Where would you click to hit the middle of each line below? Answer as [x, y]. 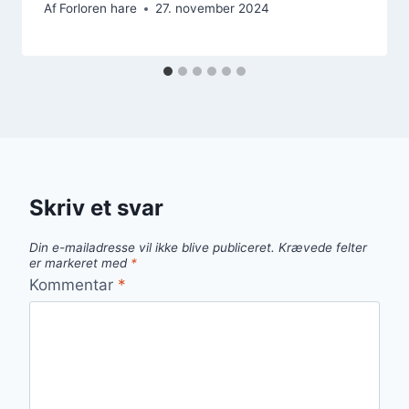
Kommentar [73, 284]
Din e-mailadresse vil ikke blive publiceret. [152, 248]
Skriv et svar [96, 208]
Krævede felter [323, 248]
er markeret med [80, 263]
